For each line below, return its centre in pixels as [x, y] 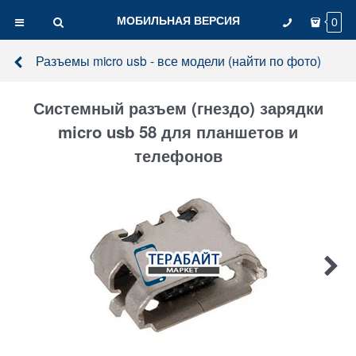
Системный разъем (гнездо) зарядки [178, 108]
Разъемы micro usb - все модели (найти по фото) [178, 60]
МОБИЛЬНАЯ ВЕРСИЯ [178, 20]
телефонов [178, 156]
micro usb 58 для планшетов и [178, 132]
